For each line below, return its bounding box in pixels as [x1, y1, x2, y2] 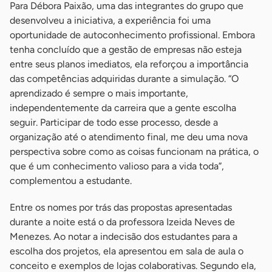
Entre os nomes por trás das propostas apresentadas [10, 202, 232, 214]
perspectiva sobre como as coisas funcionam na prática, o [10, 146, 259, 158]
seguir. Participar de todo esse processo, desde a [10, 117, 218, 129]
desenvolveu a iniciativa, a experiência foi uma [10, 15, 211, 27]
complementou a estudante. [10, 175, 132, 187]
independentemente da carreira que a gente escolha [10, 102, 236, 114]
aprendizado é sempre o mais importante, [10, 87, 188, 100]
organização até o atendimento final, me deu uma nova [10, 131, 248, 143]
